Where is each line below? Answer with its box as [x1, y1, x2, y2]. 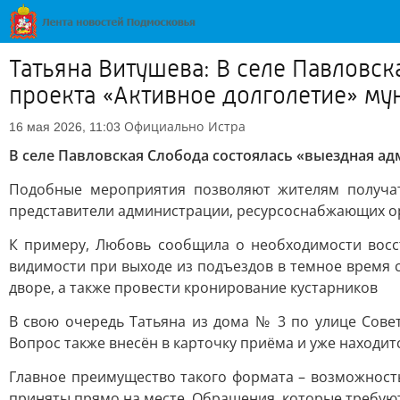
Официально [124, 118, 204, 135]
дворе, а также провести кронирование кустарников [9, 278, 378, 297]
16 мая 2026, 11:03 [9, 120, 121, 134]
